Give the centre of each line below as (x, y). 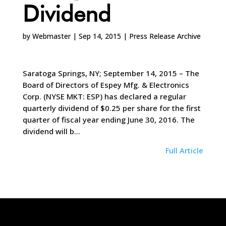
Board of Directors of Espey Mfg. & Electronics (106, 85)
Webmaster (51, 36)
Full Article (185, 151)
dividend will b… (51, 131)
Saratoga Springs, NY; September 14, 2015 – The (111, 73)
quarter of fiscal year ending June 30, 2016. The (108, 120)
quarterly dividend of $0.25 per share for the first (111, 108)
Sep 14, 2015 (100, 36)
